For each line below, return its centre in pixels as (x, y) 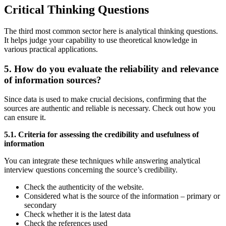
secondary (40, 205)
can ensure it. (26, 118)
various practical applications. (52, 49)
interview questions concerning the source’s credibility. (92, 170)
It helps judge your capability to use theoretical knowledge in (101, 40)
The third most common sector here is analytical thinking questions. (111, 31)
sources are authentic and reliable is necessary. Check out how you (110, 108)
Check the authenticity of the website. (85, 187)
